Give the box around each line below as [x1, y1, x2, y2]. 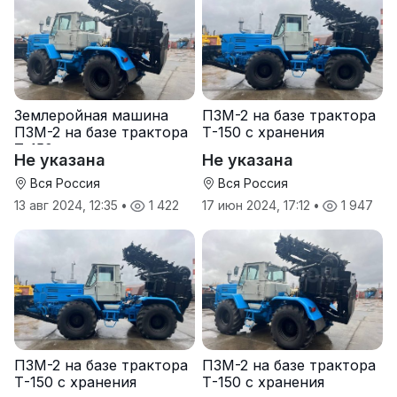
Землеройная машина [14, 106, 168, 125]
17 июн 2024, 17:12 [202, 198, 314, 214]
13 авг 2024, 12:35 [14, 198, 121, 214]
